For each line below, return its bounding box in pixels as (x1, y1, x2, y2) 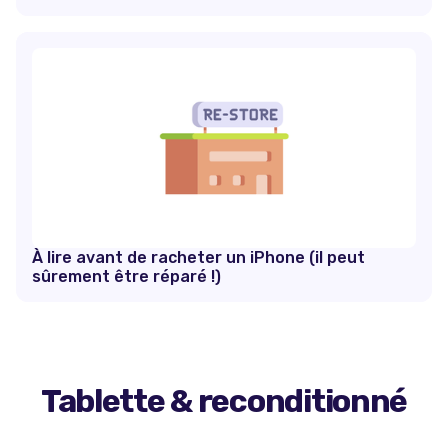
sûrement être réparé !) (32, 267, 221, 287)
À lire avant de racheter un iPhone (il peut (32, 248, 365, 268)
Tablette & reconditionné (40, 382, 408, 421)
